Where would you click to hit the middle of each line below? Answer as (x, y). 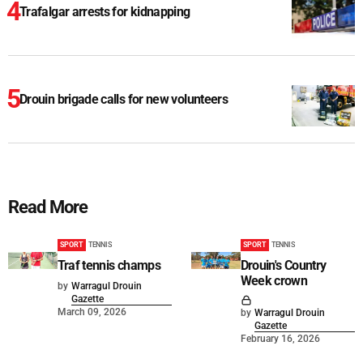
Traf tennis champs (109, 266)
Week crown (274, 281)
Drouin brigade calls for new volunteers (124, 100)
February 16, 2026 (280, 339)
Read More (48, 207)
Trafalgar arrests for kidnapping (105, 12)
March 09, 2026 (92, 312)
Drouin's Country (283, 266)
